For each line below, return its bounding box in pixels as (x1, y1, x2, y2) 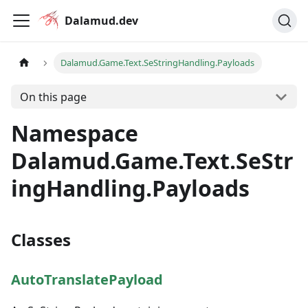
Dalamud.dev (65, 13, 139, 28)
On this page (19, 89, 87, 104)
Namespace (11, 118, 138, 148)
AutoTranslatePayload (11, 270, 163, 289)
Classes (11, 228, 71, 251)
